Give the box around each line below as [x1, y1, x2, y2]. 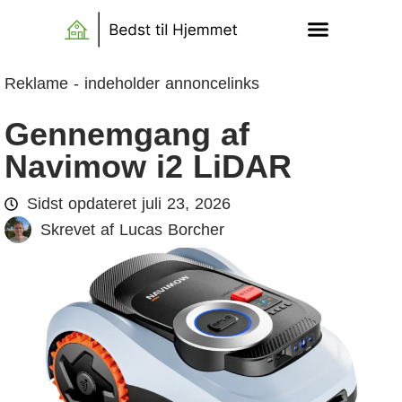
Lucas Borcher [114, 220, 224, 239]
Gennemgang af [4, 116, 249, 153]
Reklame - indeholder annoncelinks [4, 74, 259, 92]
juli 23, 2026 [142, 195, 231, 213]
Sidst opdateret [27, 195, 136, 213]
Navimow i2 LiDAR [4, 148, 292, 185]
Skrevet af [40, 220, 114, 239]
